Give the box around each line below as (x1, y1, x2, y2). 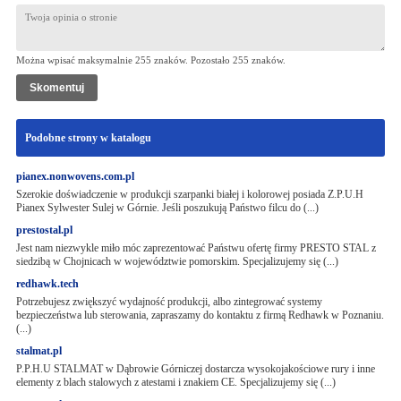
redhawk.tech (15, 277, 79, 290)
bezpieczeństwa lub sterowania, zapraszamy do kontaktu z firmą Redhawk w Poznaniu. (15, 309, 384, 321)
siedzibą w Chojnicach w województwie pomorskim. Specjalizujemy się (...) (15, 255, 338, 268)
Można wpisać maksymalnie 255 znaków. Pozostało (15, 55, 233, 65)
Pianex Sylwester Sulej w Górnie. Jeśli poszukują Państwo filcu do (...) (15, 201, 319, 214)
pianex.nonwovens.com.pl (15, 170, 134, 183)
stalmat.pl (15, 345, 62, 357)
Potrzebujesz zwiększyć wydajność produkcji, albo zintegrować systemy (15, 295, 322, 308)
